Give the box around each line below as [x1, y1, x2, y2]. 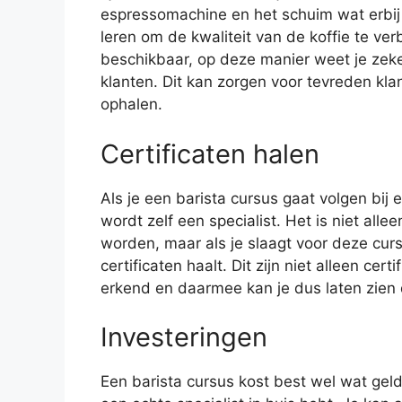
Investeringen [100, 321, 267, 354]
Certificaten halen [100, 137, 319, 170]
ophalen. [100, 95, 162, 114]
